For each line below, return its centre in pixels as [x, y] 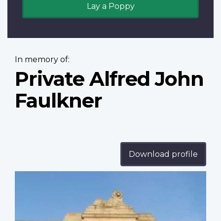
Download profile [163, 154]
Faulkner [58, 101]
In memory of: [42, 60]
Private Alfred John [109, 79]
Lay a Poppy [110, 6]
